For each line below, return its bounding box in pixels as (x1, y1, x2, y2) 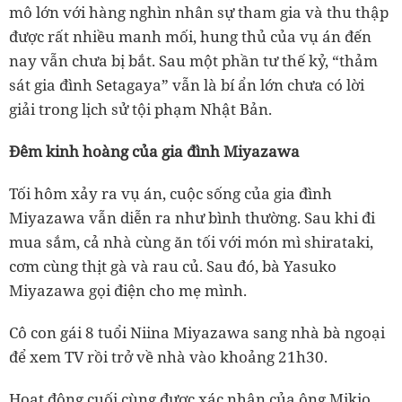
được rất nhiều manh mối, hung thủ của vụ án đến (9, 25, 371, 47)
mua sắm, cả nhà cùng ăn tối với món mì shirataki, (9, 231, 373, 252)
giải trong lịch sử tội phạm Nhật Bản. (9, 98, 272, 119)
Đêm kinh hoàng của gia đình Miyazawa (9, 140, 300, 162)
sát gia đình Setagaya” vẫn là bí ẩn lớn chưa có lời (9, 74, 364, 95)
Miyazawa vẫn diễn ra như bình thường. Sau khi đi (9, 206, 375, 228)
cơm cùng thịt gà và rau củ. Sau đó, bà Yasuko (9, 255, 336, 276)
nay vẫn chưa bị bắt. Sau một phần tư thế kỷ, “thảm (9, 49, 378, 71)
